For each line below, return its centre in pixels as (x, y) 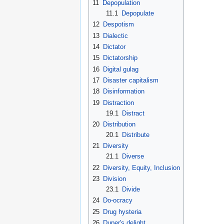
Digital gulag (121, 69)
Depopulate (137, 13)
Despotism (118, 24)
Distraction (118, 102)
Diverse (133, 156)
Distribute (135, 134)
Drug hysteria (122, 211)
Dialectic (115, 35)
